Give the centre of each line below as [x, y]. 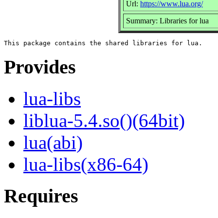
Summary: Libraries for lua [167, 20]
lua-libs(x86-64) [86, 164]
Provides [40, 67]
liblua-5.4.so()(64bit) [104, 121]
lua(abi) [53, 143]
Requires [41, 196]
